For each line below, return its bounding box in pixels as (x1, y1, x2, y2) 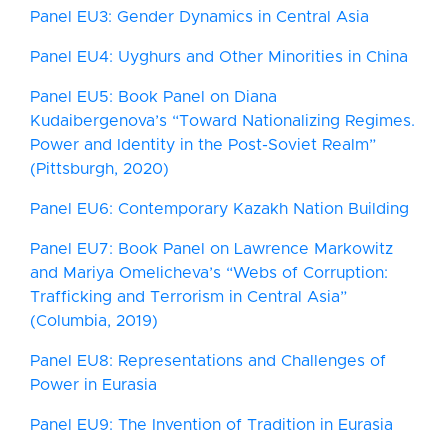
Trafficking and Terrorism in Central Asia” (30, 289, 347, 305)
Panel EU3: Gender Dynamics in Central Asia (30, 9, 369, 25)
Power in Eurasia (30, 377, 157, 393)
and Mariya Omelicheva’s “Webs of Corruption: (30, 265, 388, 281)
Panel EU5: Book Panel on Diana (30, 89, 277, 105)
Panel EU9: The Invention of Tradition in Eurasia (30, 417, 393, 433)
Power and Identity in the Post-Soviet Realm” (30, 137, 376, 153)
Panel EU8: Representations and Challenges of (30, 353, 386, 369)
